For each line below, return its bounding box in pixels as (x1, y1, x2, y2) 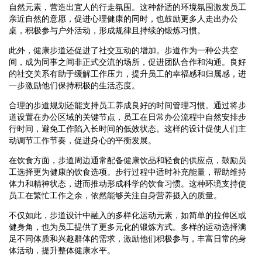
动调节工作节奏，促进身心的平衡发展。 (9, 135, 156, 145)
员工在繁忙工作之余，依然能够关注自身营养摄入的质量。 (9, 190, 222, 200)
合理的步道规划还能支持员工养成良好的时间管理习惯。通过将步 (9, 100, 246, 110)
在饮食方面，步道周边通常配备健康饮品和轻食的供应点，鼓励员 (9, 155, 246, 165)
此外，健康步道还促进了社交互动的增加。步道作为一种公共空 (9, 45, 238, 55)
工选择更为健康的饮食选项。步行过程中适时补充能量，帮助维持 (9, 167, 246, 177)
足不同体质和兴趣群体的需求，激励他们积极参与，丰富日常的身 (9, 233, 246, 243)
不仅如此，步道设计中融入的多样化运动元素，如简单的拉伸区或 (9, 210, 246, 220)
